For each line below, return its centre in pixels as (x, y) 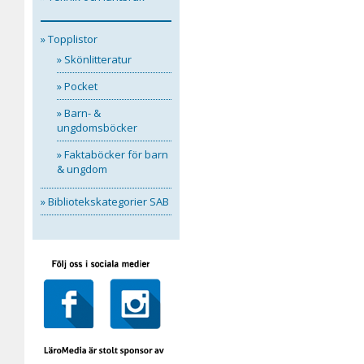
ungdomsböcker (97, 128)
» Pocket (77, 86)
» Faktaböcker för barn (112, 154)
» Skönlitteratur (94, 59)
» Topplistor (69, 39)
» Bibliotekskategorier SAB (104, 201)
